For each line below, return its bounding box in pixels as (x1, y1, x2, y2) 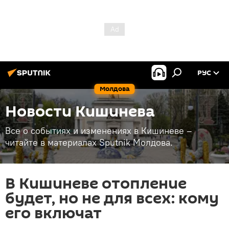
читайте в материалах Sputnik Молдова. (5, 136, 173, 148)
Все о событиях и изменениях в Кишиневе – (5, 125, 192, 136)
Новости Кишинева (5, 101, 155, 123)
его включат (5, 202, 102, 224)
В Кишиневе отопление (5, 173, 187, 195)
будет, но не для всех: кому (5, 188, 219, 210)
